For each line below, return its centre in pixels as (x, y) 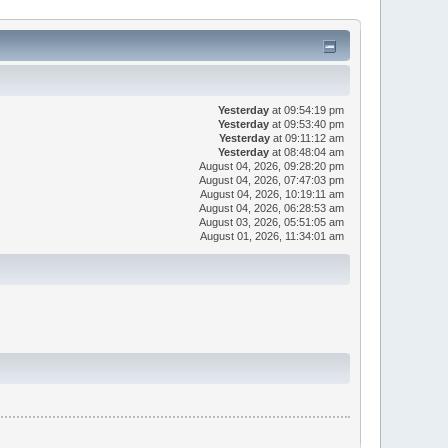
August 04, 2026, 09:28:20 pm (272, 165)
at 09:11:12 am (307, 137)
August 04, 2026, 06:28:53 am (272, 207)
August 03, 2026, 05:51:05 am (272, 221)
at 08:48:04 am (307, 151)
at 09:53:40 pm (307, 123)
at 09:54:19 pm (307, 109)
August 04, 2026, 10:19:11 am (272, 193)
